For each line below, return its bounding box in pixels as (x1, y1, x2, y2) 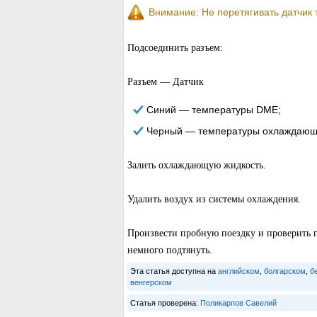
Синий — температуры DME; (146, 104, 281, 115)
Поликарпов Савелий (200, 299, 277, 307)
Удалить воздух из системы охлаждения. (127, 194, 301, 204)
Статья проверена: (129, 299, 200, 307)
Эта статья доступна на (129, 267, 218, 275)
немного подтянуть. (127, 245, 212, 255)
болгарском (263, 267, 306, 275)
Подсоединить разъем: (127, 42, 223, 53)
